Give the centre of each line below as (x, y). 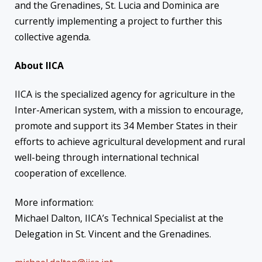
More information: (54, 202)
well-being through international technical (107, 158)
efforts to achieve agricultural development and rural (130, 142)
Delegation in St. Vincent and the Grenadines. (113, 234)
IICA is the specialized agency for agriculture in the (125, 94)
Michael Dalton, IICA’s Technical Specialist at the (119, 218)
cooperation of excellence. (70, 173)
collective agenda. (54, 37)
